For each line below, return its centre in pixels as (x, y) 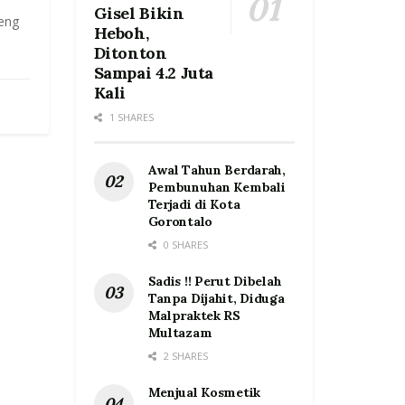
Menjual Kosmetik (204, 393)
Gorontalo (180, 222)
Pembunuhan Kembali (217, 188)
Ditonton (130, 53)
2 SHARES (184, 356)
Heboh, (121, 33)
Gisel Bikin (139, 14)
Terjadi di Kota (194, 205)
